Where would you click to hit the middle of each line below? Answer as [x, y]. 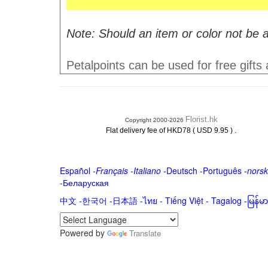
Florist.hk [201, 119]
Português [222, 170]
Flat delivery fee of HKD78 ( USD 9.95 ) [170, 130]
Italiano [147, 170]
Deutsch [182, 170]
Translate [145, 233]
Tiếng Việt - [188, 200]
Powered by [83, 233]
